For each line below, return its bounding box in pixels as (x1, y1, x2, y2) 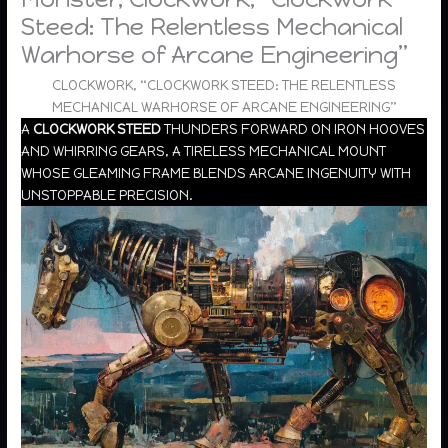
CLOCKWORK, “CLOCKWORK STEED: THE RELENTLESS (52, 76, 396, 93)
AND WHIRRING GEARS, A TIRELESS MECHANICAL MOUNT (21, 142, 387, 159)
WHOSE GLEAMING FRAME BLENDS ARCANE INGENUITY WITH (21, 164, 412, 181)
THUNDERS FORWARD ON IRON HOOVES (161, 120, 426, 137)
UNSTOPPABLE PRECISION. (21, 186, 194, 203)
